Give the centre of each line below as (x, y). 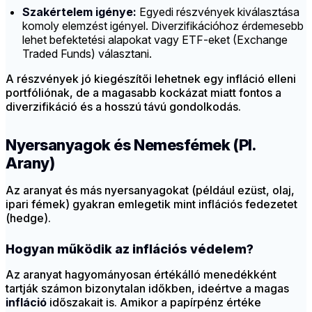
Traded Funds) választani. (87, 54)
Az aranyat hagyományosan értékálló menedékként (141, 275)
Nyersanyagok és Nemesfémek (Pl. (131, 145)
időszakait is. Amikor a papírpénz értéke (154, 303)
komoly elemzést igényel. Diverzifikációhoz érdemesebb (163, 26)
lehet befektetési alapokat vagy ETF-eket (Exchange (155, 40)
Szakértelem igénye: (79, 12)
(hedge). (28, 218)
